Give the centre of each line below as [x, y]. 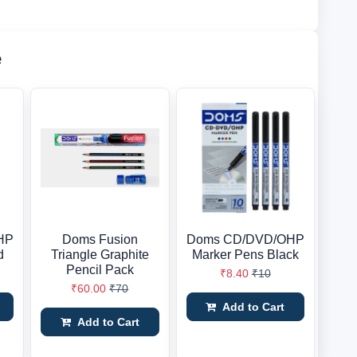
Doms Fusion [100, 239]
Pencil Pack [100, 270]
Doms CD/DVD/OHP [245, 239]
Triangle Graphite [100, 255]
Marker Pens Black [245, 255]
